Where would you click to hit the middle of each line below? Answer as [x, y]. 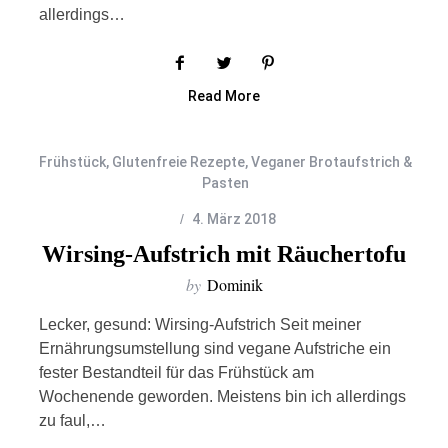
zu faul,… [72, 420]
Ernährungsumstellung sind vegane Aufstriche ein [214, 348]
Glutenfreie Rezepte [178, 162]
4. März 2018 [234, 219]
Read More [224, 95]
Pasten [225, 183]
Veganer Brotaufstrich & [331, 162]
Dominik [234, 284]
